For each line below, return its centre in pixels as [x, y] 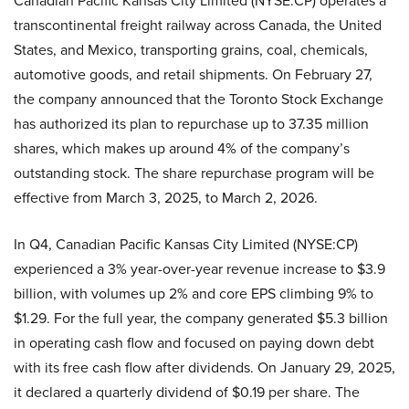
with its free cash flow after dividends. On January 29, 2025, [204, 367]
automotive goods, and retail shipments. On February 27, [193, 73]
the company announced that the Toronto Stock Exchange [199, 98]
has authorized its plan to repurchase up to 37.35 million [191, 123]
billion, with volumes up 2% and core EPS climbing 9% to [194, 293]
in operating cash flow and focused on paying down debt [194, 342]
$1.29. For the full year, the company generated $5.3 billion [201, 317]
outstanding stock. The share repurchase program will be [194, 172]
